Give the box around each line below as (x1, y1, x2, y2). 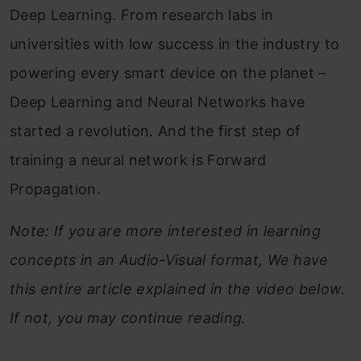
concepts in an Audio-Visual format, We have (10, 251, 329, 268)
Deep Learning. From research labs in (10, 6, 274, 23)
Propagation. (10, 180, 101, 197)
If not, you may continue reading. (10, 309, 247, 326)
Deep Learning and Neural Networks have (10, 93, 305, 110)
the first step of (190, 122, 301, 139)
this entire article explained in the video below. (10, 280, 346, 297)
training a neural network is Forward (10, 151, 267, 168)
